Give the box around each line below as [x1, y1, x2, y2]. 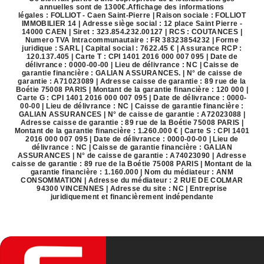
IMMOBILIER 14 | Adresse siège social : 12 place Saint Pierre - [21, 19, 243, 28]
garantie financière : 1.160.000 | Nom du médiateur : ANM [30, 168, 234, 177]
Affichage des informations [128, 3, 225, 12]
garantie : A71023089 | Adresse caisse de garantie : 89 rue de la [18, 77, 246, 86]
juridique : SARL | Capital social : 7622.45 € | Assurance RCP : [22, 44, 242, 53]
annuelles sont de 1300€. [39, 3, 128, 12]
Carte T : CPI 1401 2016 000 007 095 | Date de [75, 52, 238, 61]
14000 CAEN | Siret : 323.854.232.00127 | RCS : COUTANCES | [22, 28, 242, 37]
